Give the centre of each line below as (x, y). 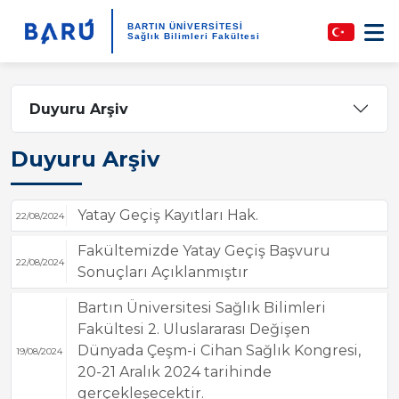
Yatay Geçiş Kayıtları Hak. (167, 215)
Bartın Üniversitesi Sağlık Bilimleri (201, 308)
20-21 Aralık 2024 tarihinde (174, 372)
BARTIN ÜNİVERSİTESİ (185, 26)
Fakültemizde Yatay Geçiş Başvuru (204, 251)
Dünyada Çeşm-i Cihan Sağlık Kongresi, (219, 350)
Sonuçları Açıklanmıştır (163, 272)
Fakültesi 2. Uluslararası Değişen (193, 329)
